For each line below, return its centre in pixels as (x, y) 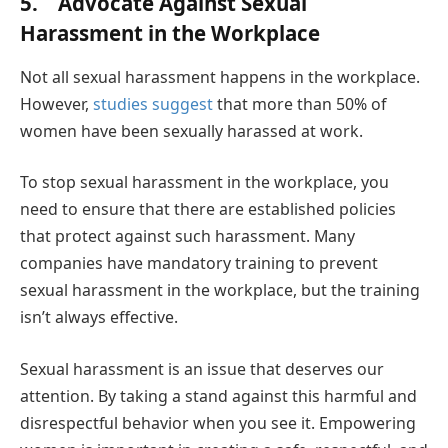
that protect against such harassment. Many (187, 236)
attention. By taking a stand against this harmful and (218, 395)
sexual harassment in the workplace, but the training (220, 290)
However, (56, 103)
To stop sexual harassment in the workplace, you (204, 182)
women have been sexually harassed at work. (191, 130)
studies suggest (153, 103)
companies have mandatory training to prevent (199, 263)
